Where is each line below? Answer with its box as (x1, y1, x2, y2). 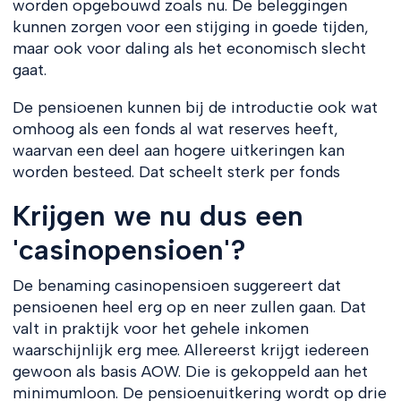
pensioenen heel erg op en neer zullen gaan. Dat (12, 296, 366, 317)
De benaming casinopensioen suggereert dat (12, 275, 341, 295)
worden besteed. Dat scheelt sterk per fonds (12, 161, 340, 182)
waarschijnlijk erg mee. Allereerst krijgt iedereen (12, 339, 369, 360)
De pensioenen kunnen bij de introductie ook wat (12, 97, 378, 117)
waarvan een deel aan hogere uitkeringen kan (12, 140, 345, 160)
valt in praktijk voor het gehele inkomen (12, 318, 309, 338)
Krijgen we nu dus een (12, 198, 303, 233)
